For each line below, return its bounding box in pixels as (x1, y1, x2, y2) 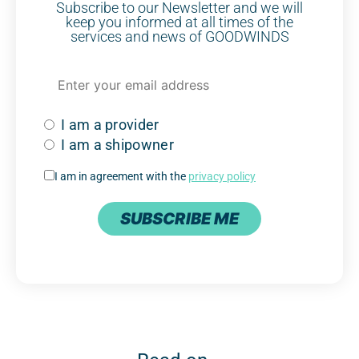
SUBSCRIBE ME (120, 208, 239, 228)
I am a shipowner (61, 135, 174, 153)
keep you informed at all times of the (66, 13, 293, 30)
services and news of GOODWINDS (70, 27, 289, 45)
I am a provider (61, 115, 159, 133)
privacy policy (188, 169, 256, 183)
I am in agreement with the (54, 169, 188, 183)
